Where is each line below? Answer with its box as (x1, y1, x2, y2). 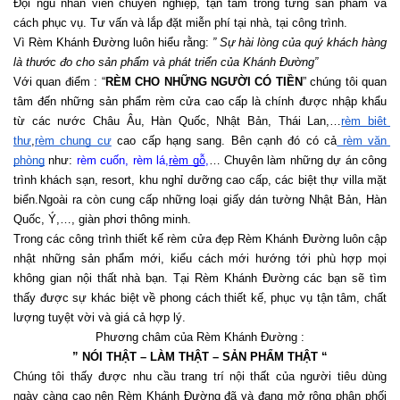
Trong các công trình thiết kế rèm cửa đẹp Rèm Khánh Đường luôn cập (13, 231, 387, 246)
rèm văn (337, 133, 387, 147)
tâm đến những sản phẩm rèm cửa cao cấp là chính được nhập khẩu (13, 94, 387, 108)
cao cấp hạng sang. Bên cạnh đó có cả (111, 133, 337, 147)
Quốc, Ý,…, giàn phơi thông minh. (13, 212, 191, 226)
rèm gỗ (169, 153, 205, 167)
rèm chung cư (35, 133, 112, 147)
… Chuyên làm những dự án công (208, 153, 387, 167)
